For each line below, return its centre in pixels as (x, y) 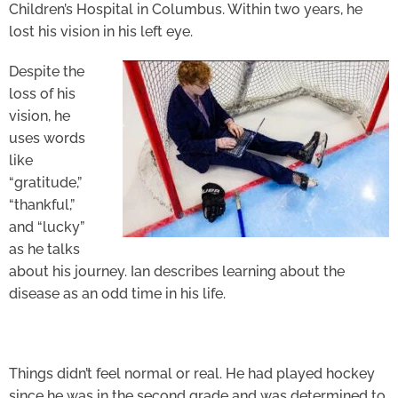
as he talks (44, 250)
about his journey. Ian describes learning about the (177, 272)
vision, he (40, 116)
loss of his (42, 94)
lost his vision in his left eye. (101, 32)
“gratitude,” (45, 183)
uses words (47, 139)
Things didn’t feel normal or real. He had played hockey (192, 374)
